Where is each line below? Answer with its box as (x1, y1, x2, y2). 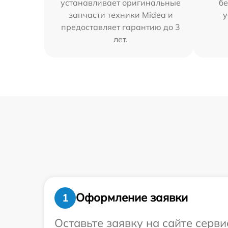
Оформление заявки (76, 190, 188, 205)
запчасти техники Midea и (68, 9, 173, 20)
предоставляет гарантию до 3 (61, 21, 181, 32)
